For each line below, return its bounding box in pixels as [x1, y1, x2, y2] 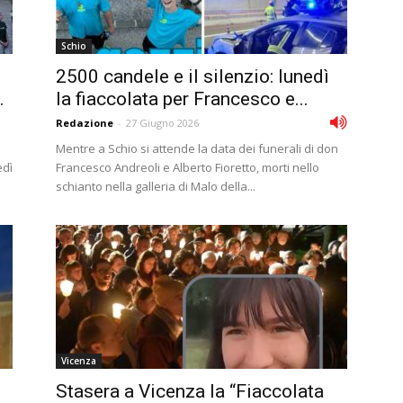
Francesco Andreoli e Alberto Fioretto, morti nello [56, 159, 319, 175]
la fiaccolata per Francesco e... [56, 88, 309, 110]
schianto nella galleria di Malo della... [56, 178, 255, 194]
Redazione [56, 116, 113, 130]
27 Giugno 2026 [126, 116, 199, 130]
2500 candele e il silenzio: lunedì [56, 66, 329, 87]
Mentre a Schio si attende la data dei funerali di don [56, 140, 338, 157]
